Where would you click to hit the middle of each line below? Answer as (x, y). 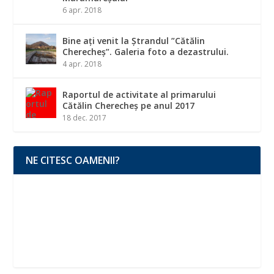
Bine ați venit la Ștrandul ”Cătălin (134, 41)
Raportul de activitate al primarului (139, 95)
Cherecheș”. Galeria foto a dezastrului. (146, 52)
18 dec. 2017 (85, 118)
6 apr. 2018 (82, 10)
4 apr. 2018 (82, 64)
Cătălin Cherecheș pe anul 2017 (129, 106)
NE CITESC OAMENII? (73, 161)
